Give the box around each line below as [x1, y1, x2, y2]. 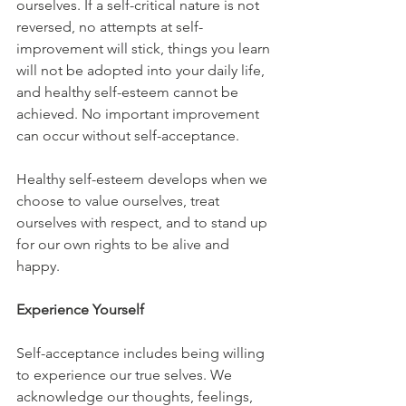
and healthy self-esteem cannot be [16, 82, 242, 101]
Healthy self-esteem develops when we [16, 169, 271, 188]
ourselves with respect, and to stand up [16, 213, 271, 231]
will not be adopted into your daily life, [16, 61, 268, 79]
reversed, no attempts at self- [16, 17, 203, 35]
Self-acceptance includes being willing [16, 343, 268, 362]
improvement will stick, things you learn [16, 39, 274, 57]
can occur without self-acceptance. [16, 126, 239, 144]
